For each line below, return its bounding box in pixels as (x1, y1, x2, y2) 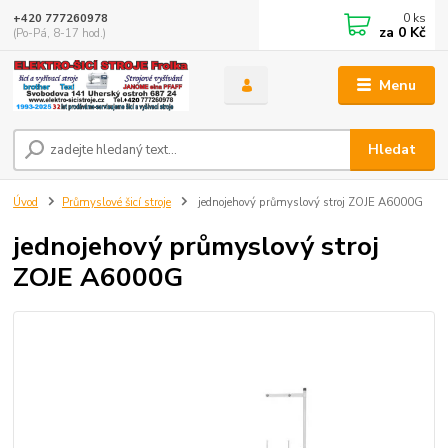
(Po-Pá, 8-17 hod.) (13, 25, 107, 41)
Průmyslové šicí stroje (62, 194, 171, 210)
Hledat (368, 139, 417, 159)
